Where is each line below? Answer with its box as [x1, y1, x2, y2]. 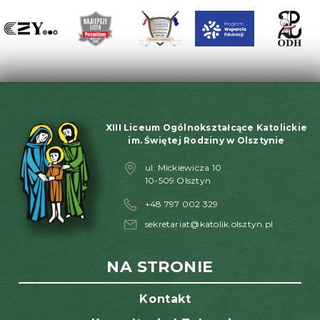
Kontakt [139, 291, 191, 306]
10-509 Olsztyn [144, 174, 211, 186]
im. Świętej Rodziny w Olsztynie [128, 134, 285, 146]
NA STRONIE [106, 256, 214, 276]
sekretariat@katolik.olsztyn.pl [144, 218, 274, 229]
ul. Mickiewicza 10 [144, 161, 222, 173]
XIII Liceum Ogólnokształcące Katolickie [105, 121, 308, 133]
